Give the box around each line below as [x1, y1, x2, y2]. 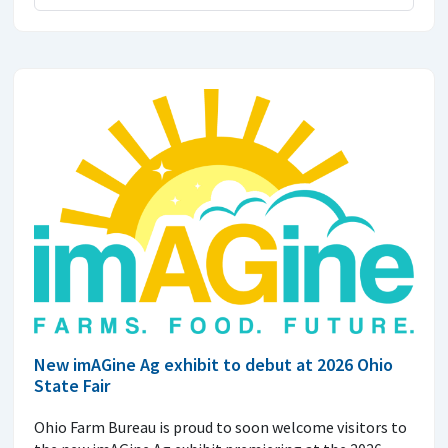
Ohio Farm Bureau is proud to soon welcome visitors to [34, 416, 407, 437]
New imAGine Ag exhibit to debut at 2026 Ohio [34, 352, 393, 376]
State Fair [34, 373, 110, 397]
